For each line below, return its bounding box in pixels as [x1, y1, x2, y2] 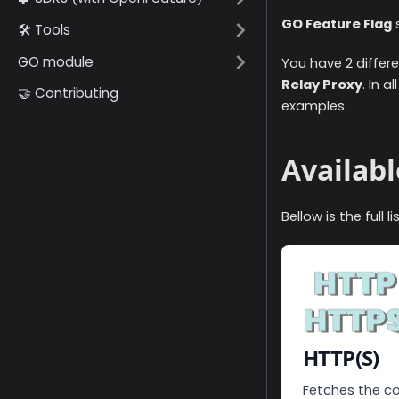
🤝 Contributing [18, 84, 118, 102]
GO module [18, 53, 94, 71]
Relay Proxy [281, 76, 362, 94]
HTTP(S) [303, 343, 379, 373]
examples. [281, 97, 347, 116]
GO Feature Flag [281, 15, 392, 34]
